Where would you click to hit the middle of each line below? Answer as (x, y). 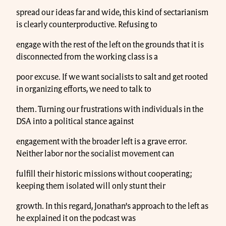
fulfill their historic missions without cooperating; (104, 174)
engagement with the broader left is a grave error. (102, 142)
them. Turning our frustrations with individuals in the (110, 109)
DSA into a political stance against (75, 121)
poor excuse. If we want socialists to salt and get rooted (112, 77)
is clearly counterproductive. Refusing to (87, 24)
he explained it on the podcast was (76, 218)
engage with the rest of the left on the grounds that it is (110, 45)
